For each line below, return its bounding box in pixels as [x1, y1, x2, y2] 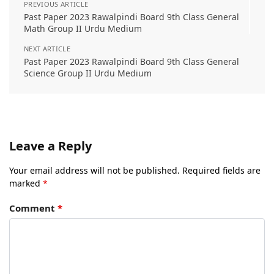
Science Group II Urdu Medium [24, 67, 152, 79]
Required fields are [182, 165, 261, 176]
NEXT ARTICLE [24, 44, 70, 53]
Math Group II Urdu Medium [24, 23, 142, 34]
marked [9, 177, 43, 189]
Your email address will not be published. [9, 165, 180, 176]
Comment [9, 202, 57, 215]
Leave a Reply [9, 138, 92, 154]
